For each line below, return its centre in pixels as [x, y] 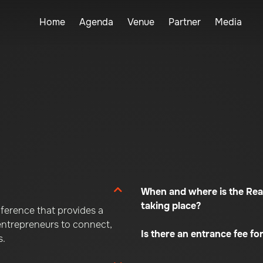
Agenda [96, 22]
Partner [184, 22]
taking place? [171, 206]
